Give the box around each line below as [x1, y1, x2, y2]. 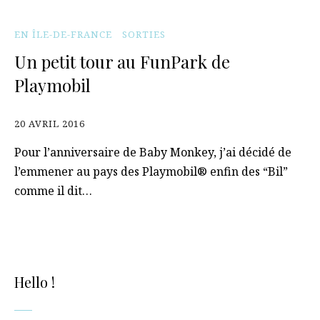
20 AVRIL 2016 [14, 117, 85, 130]
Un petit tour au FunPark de [14, 50, 230, 73]
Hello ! [14, 272, 55, 291]
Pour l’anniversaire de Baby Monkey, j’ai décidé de [14, 144, 291, 160]
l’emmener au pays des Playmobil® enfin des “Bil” [14, 164, 288, 179]
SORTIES [122, 28, 166, 41]
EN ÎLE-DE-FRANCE [14, 28, 112, 41]
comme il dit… [14, 183, 95, 199]
